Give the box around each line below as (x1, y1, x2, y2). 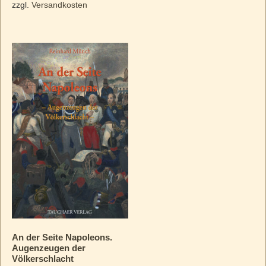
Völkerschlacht (11, 253, 74, 264)
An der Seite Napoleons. (11, 232, 112, 242)
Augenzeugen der (11, 242, 85, 253)
